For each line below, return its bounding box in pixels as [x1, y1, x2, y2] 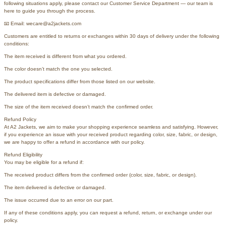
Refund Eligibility [4, 151, 42, 157]
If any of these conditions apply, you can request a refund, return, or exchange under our [4, 209, 212, 215]
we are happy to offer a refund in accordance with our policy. [4, 139, 145, 145]
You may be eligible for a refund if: [4, 159, 84, 165]
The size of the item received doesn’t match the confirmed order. [4, 103, 153, 109]
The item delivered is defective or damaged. [4, 184, 106, 190]
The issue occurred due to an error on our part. [4, 197, 114, 203]
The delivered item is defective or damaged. [4, 91, 106, 97]
